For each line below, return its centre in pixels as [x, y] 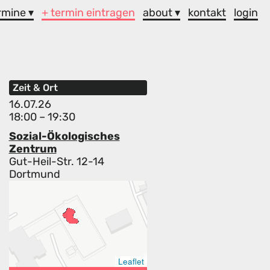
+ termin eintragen [89, 12]
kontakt [207, 12]
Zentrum [33, 149]
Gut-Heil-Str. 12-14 [56, 162]
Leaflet [131, 262]
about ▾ [162, 12]
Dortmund [34, 174]
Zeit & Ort [35, 88]
